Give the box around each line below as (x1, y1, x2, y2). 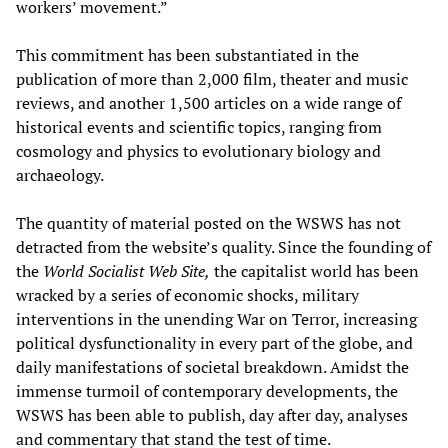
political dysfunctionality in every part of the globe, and (16, 331, 413, 354)
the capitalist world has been (210, 259, 419, 282)
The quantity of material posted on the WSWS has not (16, 211, 401, 234)
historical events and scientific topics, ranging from (16, 115, 382, 138)
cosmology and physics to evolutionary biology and (16, 139, 381, 162)
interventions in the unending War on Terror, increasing (16, 307, 417, 330)
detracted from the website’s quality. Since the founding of (16, 235, 431, 258)
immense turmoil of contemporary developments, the (16, 379, 398, 402)
